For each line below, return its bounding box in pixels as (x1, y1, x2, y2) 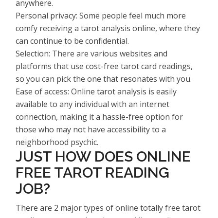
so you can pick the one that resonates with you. (16, 73, 192, 84)
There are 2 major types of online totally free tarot (16, 202, 200, 213)
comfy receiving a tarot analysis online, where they (16, 22, 200, 34)
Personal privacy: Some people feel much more (16, 10, 186, 21)
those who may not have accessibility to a (16, 124, 166, 135)
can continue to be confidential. (16, 35, 129, 46)
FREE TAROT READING (16, 163, 169, 181)
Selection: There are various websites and (16, 48, 167, 59)
